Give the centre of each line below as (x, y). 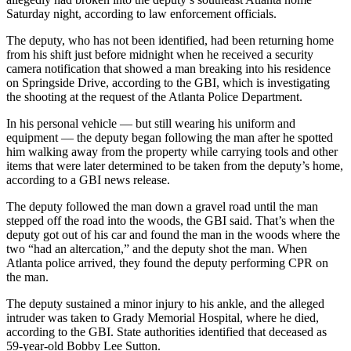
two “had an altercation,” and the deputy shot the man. (140, 249)
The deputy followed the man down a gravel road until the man (162, 207)
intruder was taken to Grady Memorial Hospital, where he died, (163, 318)
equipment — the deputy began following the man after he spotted (170, 138)
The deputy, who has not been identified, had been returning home (170, 41)
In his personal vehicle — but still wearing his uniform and (151, 124)
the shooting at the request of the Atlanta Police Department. (154, 97)
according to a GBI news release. (88, 180)
